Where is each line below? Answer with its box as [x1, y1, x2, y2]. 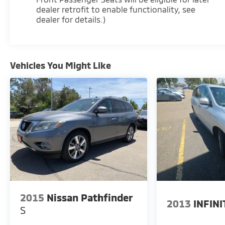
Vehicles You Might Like [10, 60, 111, 71]
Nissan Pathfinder [47, 191, 133, 203]
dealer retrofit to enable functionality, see [36, 5, 196, 15]
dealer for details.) [36, 15, 106, 25]
